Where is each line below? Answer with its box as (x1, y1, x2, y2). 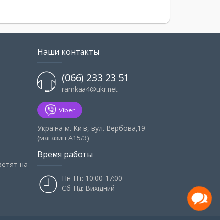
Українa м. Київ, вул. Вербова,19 (37, 123, 145, 133)
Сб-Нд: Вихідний (62, 183, 115, 193)
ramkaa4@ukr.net (62, 84, 118, 94)
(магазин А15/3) (37, 133, 89, 143)
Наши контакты (37, 46, 99, 57)
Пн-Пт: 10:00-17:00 (62, 173, 122, 183)
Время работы (37, 149, 93, 160)
